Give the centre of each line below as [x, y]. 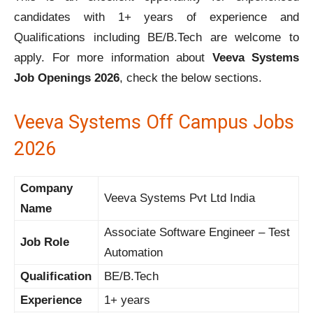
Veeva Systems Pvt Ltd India [180, 198]
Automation [133, 253]
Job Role [45, 242]
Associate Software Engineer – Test [197, 233]
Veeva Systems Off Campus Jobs [154, 123]
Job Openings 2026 [67, 78]
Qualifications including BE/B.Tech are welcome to [156, 38]
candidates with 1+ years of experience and [156, 17]
